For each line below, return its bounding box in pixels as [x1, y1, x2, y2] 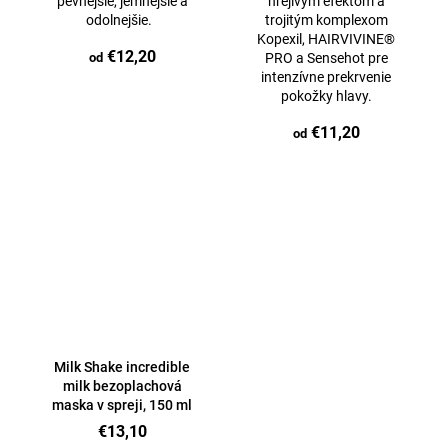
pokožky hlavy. [280, 88, 372, 104]
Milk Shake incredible [54, 359, 190, 375]
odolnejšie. [86, 12, 158, 28]
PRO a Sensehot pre [264, 50, 388, 66]
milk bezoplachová [62, 378, 182, 394]
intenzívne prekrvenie [261, 69, 391, 85]
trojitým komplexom [264, 12, 388, 28]
